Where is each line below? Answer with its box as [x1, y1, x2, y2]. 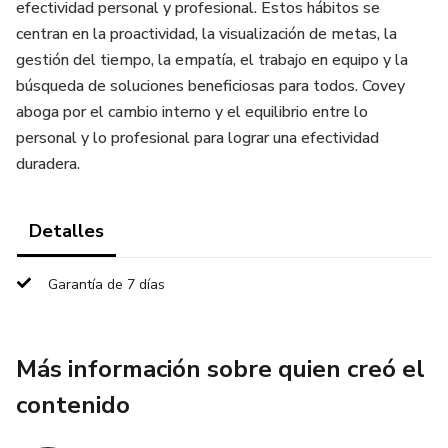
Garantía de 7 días [48, 275, 165, 294]
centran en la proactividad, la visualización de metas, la [16, 23, 397, 45]
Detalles [29, 219, 104, 243]
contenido [16, 389, 130, 421]
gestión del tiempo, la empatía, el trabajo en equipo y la [16, 49, 408, 71]
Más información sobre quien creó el [16, 353, 425, 385]
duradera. [16, 153, 80, 175]
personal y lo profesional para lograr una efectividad [16, 127, 379, 149]
